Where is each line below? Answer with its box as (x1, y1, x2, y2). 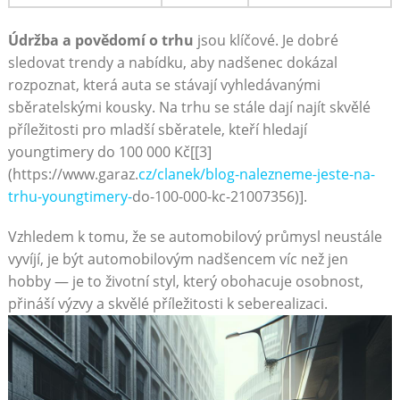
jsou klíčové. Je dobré (193, 30, 338, 51)
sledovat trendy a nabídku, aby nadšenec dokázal (7, 53, 337, 73)
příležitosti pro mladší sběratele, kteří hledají (7, 120, 307, 140)
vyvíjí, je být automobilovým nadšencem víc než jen (7, 249, 348, 270)
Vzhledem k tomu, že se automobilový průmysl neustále (7, 227, 382, 247)
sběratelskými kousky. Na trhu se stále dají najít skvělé (7, 97, 371, 118)
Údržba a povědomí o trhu (7, 30, 194, 51)
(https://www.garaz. (7, 164, 138, 185)
